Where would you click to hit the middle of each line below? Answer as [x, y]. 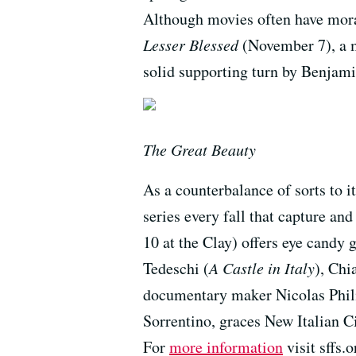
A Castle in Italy [262, 267]
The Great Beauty [199, 149]
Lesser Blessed [191, 44]
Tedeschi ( [176, 268]
